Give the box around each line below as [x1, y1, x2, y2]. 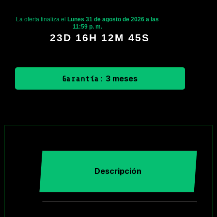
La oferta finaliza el [16, 15, 68, 23]
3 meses [104, 73, 138, 83]
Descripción [94, 166, 142, 176]
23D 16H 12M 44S [50, 31, 150, 43]
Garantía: [62, 74, 104, 83]
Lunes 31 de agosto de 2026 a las [67, 15, 159, 23]
